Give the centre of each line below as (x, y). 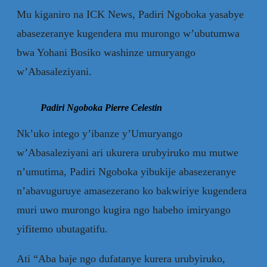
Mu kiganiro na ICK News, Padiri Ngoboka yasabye (130, 14)
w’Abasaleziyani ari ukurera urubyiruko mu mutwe (128, 152)
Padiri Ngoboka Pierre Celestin (101, 107)
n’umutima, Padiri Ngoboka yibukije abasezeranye (126, 171)
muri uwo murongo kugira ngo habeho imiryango (124, 209)
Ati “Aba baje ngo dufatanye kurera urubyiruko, (121, 258)
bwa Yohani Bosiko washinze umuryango (106, 52)
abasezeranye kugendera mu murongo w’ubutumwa (128, 33)
